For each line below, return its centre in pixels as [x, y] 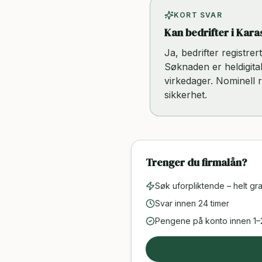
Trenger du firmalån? [196, 162]
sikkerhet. [186, 95]
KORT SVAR [198, 15]
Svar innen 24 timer [192, 203]
